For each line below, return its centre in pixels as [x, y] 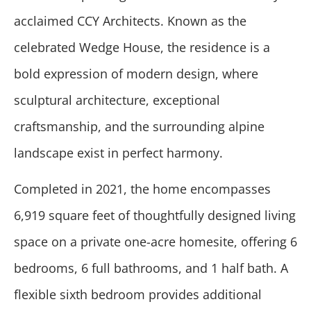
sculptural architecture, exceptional [117, 100]
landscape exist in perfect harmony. [118, 153]
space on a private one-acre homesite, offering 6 [155, 242]
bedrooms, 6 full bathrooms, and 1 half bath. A [151, 268]
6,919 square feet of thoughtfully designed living [155, 216]
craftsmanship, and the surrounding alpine [139, 126]
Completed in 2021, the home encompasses [142, 189]
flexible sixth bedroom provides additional [138, 295]
